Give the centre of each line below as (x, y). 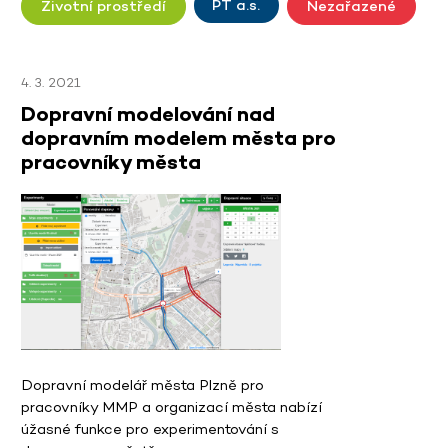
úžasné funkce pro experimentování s (150, 429)
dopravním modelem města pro (178, 137)
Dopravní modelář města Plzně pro (142, 385)
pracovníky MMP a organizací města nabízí (171, 407)
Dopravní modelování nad (148, 113)
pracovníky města (111, 161)
